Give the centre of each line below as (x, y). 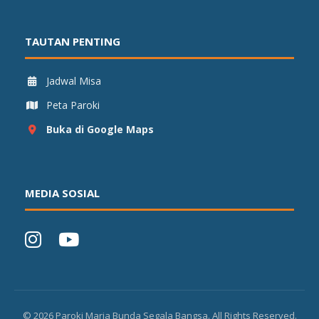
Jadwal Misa (74, 81)
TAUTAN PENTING (73, 42)
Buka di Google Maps (100, 130)
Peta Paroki (73, 105)
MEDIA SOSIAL (62, 193)
